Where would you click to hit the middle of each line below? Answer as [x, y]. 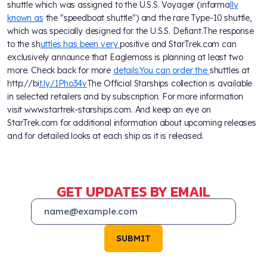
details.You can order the [161, 70]
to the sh [24, 44]
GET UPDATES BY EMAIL [133, 191]
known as [25, 18]
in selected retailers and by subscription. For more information [125, 96]
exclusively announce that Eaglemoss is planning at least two [125, 57]
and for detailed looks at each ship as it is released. [105, 136]
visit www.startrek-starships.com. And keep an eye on [109, 109]
